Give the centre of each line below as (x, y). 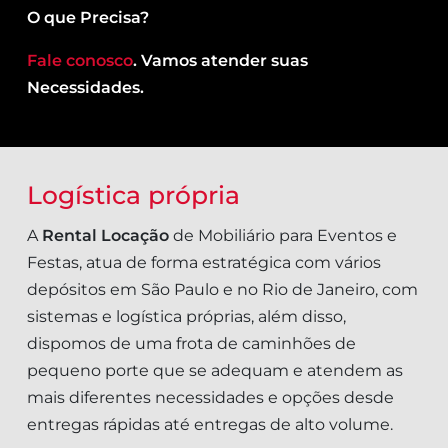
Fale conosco (80, 60)
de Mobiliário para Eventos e (283, 235)
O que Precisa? (88, 17)
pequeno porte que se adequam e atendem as (215, 370)
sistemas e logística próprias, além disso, (186, 316)
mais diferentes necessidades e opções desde (210, 397)
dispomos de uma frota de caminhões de (191, 343)
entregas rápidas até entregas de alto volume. (210, 424)
